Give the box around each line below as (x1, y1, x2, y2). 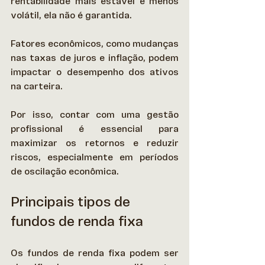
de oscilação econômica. (11, 164, 121, 178)
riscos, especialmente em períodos (11, 150, 179, 164)
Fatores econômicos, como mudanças (11, 37, 179, 50)
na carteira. (11, 79, 67, 93)
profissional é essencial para (11, 122, 179, 135)
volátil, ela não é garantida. (11, 8, 137, 22)
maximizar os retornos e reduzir (11, 136, 179, 150)
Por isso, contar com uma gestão (11, 108, 179, 121)
